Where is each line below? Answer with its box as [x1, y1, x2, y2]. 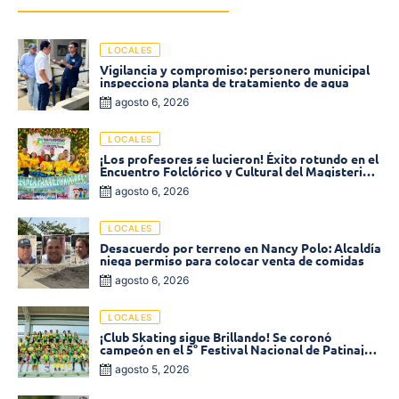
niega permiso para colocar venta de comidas [100, 252, 364, 269]
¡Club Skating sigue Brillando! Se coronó [100, 329, 332, 346]
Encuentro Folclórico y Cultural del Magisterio [100, 163, 370, 180]
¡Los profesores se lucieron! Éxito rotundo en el [100, 151, 379, 167]
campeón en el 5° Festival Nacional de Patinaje [100, 341, 371, 358]
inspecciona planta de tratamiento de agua [100, 74, 349, 91]
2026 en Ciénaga [100, 175, 195, 192]
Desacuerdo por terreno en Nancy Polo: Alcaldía [100, 240, 381, 256]
